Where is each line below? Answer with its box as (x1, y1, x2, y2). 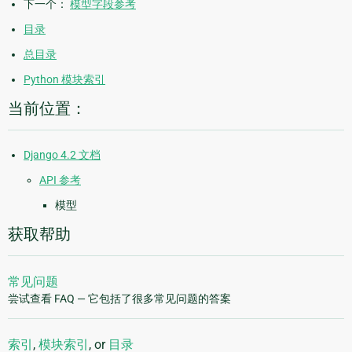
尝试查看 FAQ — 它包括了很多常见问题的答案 (8, 291, 231, 305)
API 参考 (39, 173, 81, 186)
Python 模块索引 (24, 72, 105, 86)
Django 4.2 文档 (24, 148, 101, 161)
